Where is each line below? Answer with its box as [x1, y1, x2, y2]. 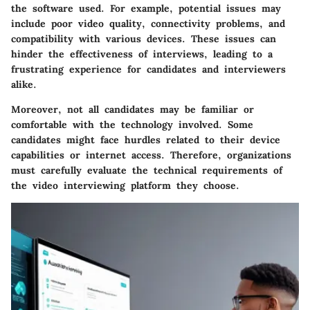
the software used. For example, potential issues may [11, 1, 281, 15]
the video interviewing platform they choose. [11, 179, 239, 192]
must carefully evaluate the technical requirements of [11, 163, 282, 176]
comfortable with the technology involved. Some [11, 118, 253, 131]
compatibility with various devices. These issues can [11, 32, 276, 45]
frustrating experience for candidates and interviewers [11, 62, 286, 75]
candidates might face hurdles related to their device [11, 133, 280, 146]
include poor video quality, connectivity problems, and [11, 17, 285, 30]
